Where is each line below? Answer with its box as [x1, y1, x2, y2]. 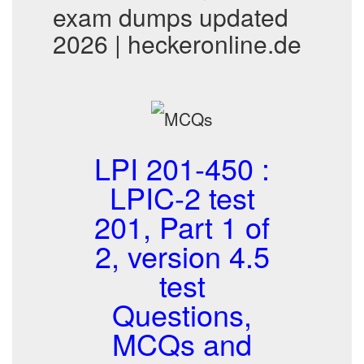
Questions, [112, 293, 252, 335]
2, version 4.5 [94, 235, 270, 276]
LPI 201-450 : [94, 147, 270, 188]
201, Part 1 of [94, 206, 270, 247]
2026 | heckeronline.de [53, 26, 301, 61]
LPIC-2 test [109, 176, 255, 218]
